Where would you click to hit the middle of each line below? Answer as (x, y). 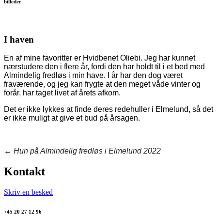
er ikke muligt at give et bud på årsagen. (72, 118)
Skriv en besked (28, 192)
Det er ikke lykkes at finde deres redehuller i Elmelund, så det (108, 109)
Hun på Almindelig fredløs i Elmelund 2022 (87, 151)
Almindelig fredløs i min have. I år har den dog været (93, 76)
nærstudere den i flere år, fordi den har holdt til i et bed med (104, 67)
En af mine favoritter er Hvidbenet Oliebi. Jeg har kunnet (100, 58)
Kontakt (24, 172)
